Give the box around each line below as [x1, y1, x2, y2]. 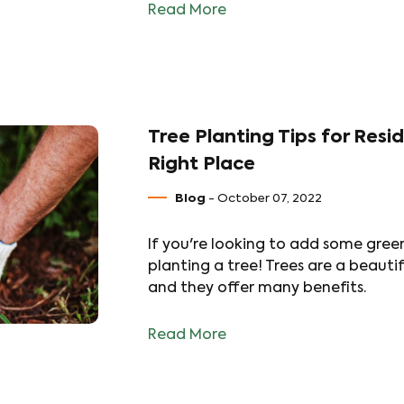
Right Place [148, 156, 255, 174]
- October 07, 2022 [206, 193, 322, 205]
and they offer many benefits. [148, 281, 366, 296]
